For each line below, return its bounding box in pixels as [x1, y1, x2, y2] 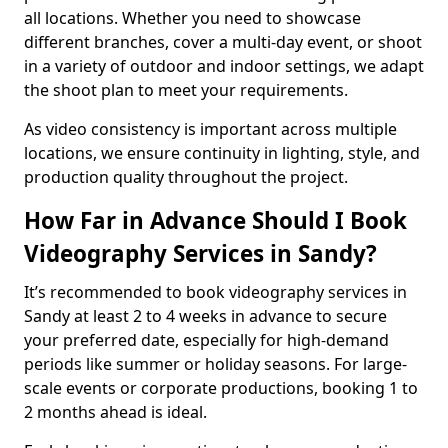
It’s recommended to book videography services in [24, 281, 407, 303]
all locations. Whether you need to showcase [24, 7, 361, 29]
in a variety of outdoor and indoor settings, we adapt [24, 55, 424, 77]
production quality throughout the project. [24, 166, 348, 188]
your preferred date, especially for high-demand [24, 329, 389, 351]
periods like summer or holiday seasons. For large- [24, 353, 407, 375]
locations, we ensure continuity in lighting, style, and [24, 142, 420, 164]
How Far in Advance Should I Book [24, 205, 407, 236]
